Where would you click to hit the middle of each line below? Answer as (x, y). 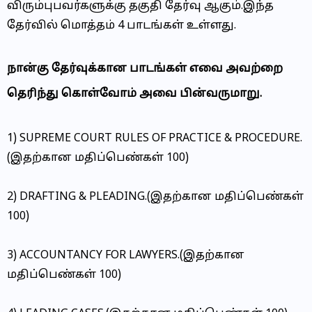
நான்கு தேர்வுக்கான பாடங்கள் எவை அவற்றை (145, 69)
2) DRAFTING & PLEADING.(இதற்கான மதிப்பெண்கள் (155, 197)
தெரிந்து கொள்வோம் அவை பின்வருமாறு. (134, 94)
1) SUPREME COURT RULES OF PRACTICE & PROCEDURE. (155, 139)
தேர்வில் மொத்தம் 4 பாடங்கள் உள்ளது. (122, 26)
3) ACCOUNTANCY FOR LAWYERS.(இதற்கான (126, 256)
